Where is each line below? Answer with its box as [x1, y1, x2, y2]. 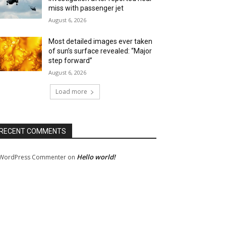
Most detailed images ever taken [48, 37, 153, 46]
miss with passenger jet [48, 4, 124, 13]
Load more [55, 87, 87, 96]
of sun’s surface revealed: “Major [48, 47, 152, 55]
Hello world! [77, 152, 116, 162]
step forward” [48, 56, 93, 65]
